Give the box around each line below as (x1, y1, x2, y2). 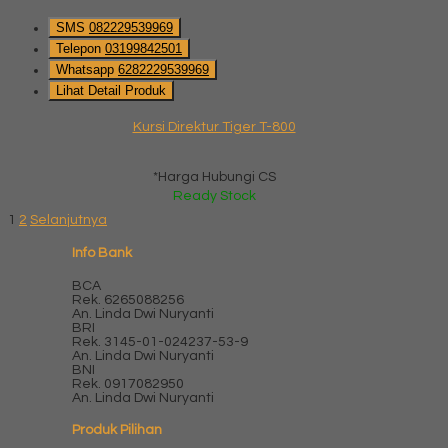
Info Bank (72, 246, 132, 261)
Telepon (56, 41, 105, 57)
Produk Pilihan (72, 423, 162, 438)
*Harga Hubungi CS (152, 170, 276, 185)
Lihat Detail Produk (56, 83, 166, 99)
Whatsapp (56, 62, 118, 78)
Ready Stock (172, 189, 256, 204)
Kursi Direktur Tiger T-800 (132, 120, 296, 135)
